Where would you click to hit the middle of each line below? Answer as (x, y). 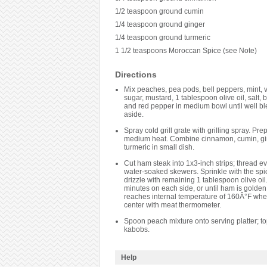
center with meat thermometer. (172, 205)
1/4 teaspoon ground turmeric (162, 38)
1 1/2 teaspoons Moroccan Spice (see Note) (186, 51)
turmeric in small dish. (159, 147)
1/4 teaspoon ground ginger (160, 24)
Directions (136, 74)
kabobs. (136, 229)
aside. (133, 114)
